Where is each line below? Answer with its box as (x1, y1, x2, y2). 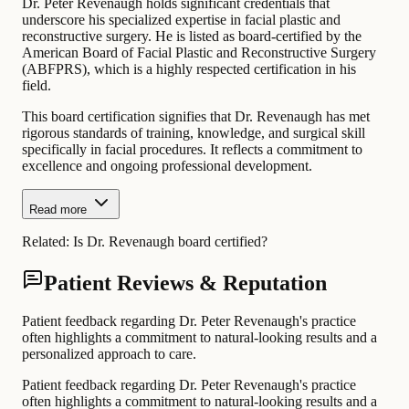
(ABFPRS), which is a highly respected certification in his (22, 60, 356, 77)
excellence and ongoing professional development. (22, 157, 312, 173)
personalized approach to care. (22, 346, 196, 362)
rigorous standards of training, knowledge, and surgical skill (22, 124, 365, 141)
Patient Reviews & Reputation (44, 270, 327, 295)
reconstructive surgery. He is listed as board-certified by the (22, 27, 362, 44)
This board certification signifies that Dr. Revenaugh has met (22, 108, 370, 124)
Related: (22, 233, 73, 249)
